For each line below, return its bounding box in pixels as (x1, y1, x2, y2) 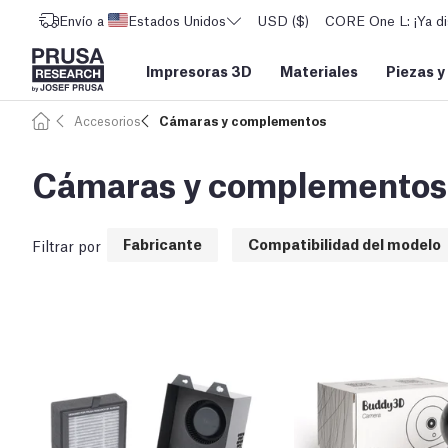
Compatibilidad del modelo (248, 233, 441, 254)
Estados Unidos (128, 11, 226, 29)
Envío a (59, 11, 104, 29)
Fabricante (123, 233, 202, 254)
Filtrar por (32, 235, 101, 256)
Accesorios (74, 112, 141, 129)
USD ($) (258, 11, 309, 29)
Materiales (280, 60, 358, 80)
